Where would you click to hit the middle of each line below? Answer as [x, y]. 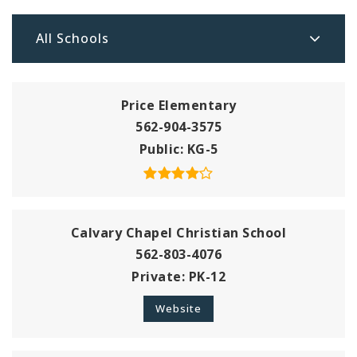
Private [157, 276]
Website [178, 308]
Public [159, 149]
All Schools [73, 39]
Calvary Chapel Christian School [178, 232]
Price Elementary [178, 105]
